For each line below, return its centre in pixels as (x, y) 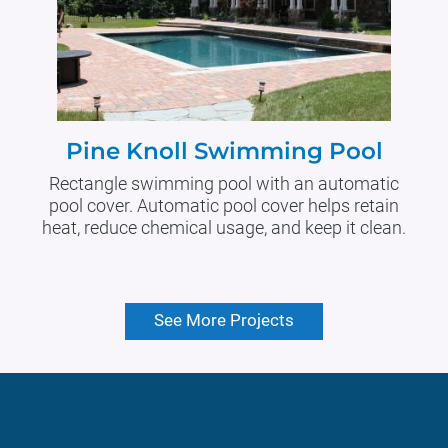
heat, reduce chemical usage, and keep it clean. (224, 228)
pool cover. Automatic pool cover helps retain (224, 206)
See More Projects (224, 321)
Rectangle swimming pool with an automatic (224, 184)
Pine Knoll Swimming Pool (224, 151)
